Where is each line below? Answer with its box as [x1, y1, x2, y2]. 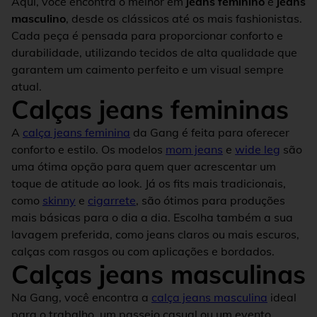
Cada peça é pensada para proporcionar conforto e [11, 28, 283, 42]
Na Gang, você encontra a [11, 289, 151, 304]
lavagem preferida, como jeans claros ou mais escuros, [11, 226, 299, 241]
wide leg [235, 142, 280, 156]
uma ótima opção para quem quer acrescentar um [11, 158, 276, 173]
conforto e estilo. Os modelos [11, 142, 166, 156]
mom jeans [166, 142, 223, 156]
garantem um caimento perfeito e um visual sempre [11, 62, 284, 76]
